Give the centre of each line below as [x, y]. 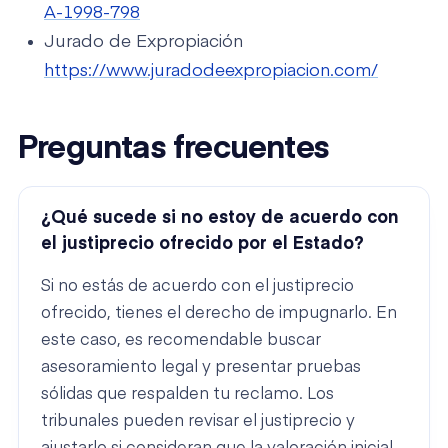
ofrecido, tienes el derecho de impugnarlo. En [219, 314]
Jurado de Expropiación [143, 41]
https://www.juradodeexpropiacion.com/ [211, 70]
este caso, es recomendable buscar [181, 341]
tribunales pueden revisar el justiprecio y [198, 422]
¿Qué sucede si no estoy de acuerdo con [220, 217]
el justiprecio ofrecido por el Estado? [202, 243]
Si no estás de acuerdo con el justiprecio [197, 287]
